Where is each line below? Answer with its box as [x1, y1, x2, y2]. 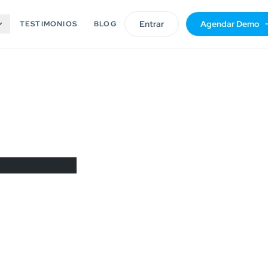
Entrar [139, 19, 164, 29]
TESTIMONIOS [19, 19, 78, 29]
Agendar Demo [200, 19, 260, 29]
